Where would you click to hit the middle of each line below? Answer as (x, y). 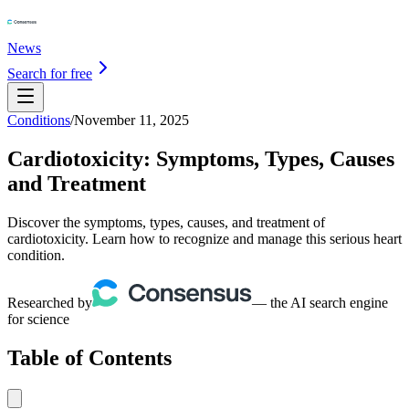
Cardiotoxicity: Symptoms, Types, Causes (201, 158)
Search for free (50, 73)
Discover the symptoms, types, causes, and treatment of (166, 222)
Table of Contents (89, 357)
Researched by (50, 302)
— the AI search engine (320, 302)
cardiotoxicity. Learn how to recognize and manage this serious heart (204, 238)
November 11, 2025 (131, 120)
